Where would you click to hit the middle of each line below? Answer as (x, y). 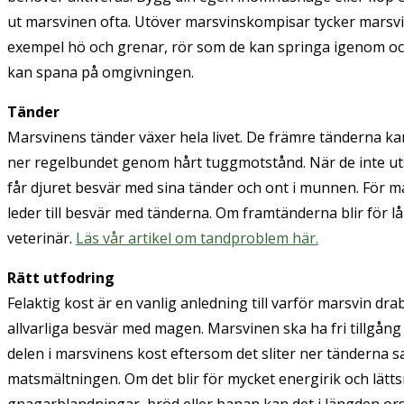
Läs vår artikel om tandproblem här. (197, 238)
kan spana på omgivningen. (101, 72)
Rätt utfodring (61, 277)
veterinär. (41, 238)
